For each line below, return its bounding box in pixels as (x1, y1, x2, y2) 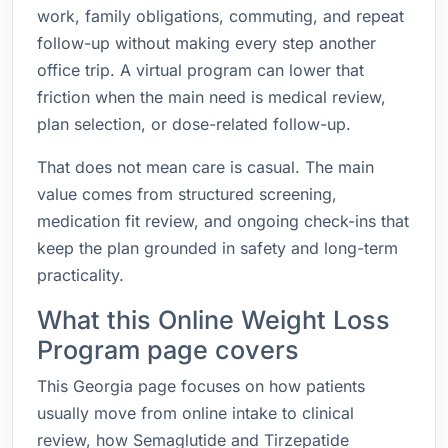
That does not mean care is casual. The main (37, 157, 374, 177)
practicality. (37, 265, 124, 285)
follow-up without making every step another (37, 33, 376, 53)
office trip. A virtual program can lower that (37, 60, 364, 80)
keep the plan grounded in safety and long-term (37, 238, 398, 258)
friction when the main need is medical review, (37, 87, 386, 107)
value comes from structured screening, (37, 184, 337, 204)
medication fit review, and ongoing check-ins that (37, 211, 409, 231)
